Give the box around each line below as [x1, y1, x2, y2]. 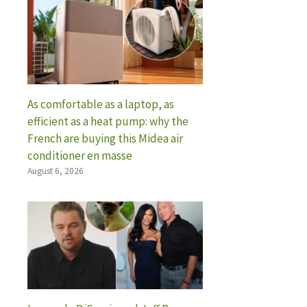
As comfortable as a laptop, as [27, 96, 174, 112]
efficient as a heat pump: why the [27, 113, 188, 129]
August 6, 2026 [27, 164, 84, 177]
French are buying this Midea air [27, 130, 183, 146]
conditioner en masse [27, 147, 132, 163]
